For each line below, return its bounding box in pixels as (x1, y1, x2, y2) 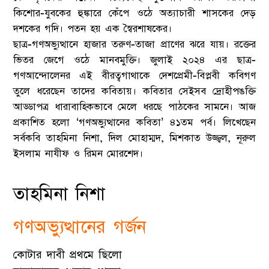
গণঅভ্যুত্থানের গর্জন (13, 216, 147, 240)
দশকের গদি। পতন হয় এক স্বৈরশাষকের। (13, 22, 172, 36)
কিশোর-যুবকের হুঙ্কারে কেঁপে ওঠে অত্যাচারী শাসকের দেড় (13, 7, 256, 20)
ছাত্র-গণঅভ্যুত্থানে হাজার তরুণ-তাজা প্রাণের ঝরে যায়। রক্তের (13, 38, 256, 52)
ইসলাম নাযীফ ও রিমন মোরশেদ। (13, 147, 144, 161)
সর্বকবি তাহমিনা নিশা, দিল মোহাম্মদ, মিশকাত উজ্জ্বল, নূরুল (13, 131, 256, 145)
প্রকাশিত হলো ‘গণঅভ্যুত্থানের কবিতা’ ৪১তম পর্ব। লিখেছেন (13, 116, 256, 130)
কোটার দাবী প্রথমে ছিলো (13, 247, 122, 263)
